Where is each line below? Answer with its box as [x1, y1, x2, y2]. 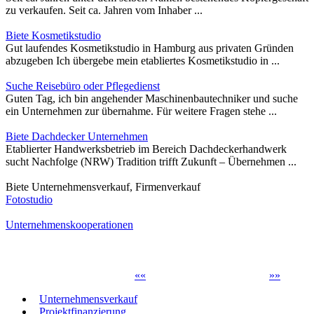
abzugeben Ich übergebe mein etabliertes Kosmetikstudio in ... [6, 55, 280, 67]
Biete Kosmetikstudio [6, 29, 101, 42]
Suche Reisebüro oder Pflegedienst [6, 80, 160, 93]
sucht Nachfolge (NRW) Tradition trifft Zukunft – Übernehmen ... [6, 156, 296, 168]
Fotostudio [6, 193, 53, 206]
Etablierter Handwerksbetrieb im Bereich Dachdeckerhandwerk [6, 143, 287, 156]
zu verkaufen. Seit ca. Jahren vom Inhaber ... [6, 4, 203, 17]
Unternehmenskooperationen [6, 219, 133, 231]
